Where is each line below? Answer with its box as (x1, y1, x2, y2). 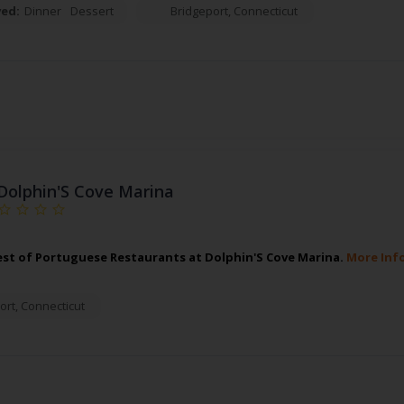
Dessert (69, 3, 114, 20)
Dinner (23, 3, 61, 20)
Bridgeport (170, 3, 228, 20)
